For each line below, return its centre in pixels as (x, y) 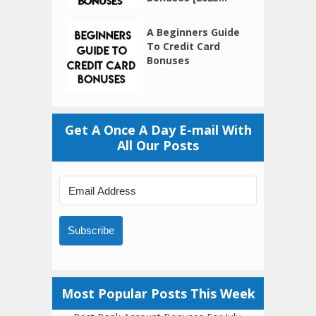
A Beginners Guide (194, 32)
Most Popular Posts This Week (158, 294)
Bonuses (169, 61)
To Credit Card (184, 47)
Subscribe (91, 231)
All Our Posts (158, 146)
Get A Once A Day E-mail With (158, 130)
